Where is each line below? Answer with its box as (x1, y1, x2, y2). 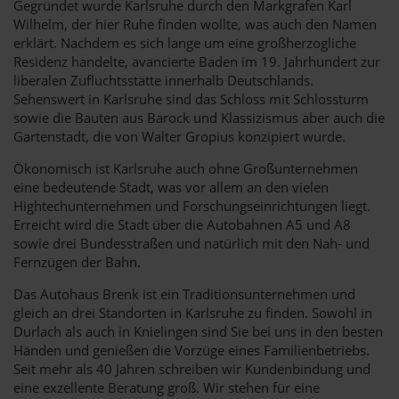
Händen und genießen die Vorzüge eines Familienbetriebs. (13, 340, 370, 359)
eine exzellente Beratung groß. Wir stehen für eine (13, 378, 320, 396)
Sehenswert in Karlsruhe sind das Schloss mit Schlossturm (13, 89, 369, 108)
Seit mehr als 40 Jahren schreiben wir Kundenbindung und (13, 359, 370, 378)
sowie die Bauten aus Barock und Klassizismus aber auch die (13, 108, 385, 126)
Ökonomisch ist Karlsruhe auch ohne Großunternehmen (13, 159, 358, 177)
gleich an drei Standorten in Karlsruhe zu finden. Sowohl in (13, 303, 372, 322)
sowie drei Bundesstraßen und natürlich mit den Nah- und (13, 233, 370, 252)
